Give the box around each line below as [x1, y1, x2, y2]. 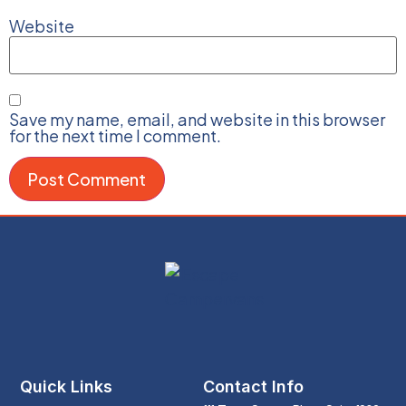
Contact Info [203, 376, 304, 396]
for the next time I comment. [9, 124, 221, 146]
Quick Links [20, 376, 113, 396]
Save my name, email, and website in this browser [9, 108, 385, 130]
